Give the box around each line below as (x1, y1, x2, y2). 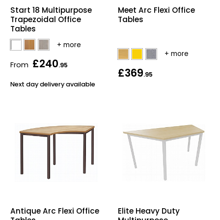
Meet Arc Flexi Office (118, 5, 195, 16)
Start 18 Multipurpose (10, 5, 92, 16)
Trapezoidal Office (10, 14, 81, 25)
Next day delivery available (10, 80, 95, 88)
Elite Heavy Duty (118, 206, 180, 217)
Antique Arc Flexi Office (10, 206, 99, 217)
